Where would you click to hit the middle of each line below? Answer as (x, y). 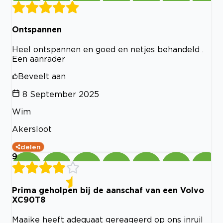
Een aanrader (39, 59)
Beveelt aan (42, 76)
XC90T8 (29, 199)
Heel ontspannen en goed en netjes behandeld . (108, 50)
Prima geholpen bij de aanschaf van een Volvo (108, 190)
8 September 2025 (61, 94)
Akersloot (32, 129)
